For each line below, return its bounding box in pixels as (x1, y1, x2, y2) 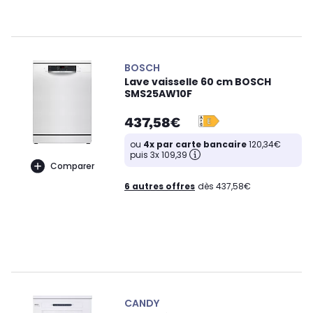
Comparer (50, 159, 94, 172)
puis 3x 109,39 (130, 149, 187, 161)
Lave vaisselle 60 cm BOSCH (124, 75, 271, 89)
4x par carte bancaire (143, 138, 247, 151)
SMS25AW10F (124, 87, 192, 101)
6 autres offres (124, 180, 195, 192)
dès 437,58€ (198, 180, 251, 192)
